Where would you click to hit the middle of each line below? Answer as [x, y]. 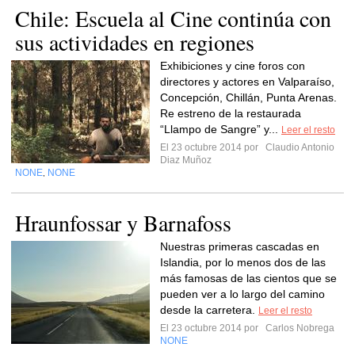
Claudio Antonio [299, 147]
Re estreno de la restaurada [231, 113]
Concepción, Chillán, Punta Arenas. [248, 97]
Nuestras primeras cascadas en [240, 246]
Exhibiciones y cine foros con [233, 66]
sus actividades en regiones [135, 42]
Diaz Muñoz [186, 160]
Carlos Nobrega [299, 328]
